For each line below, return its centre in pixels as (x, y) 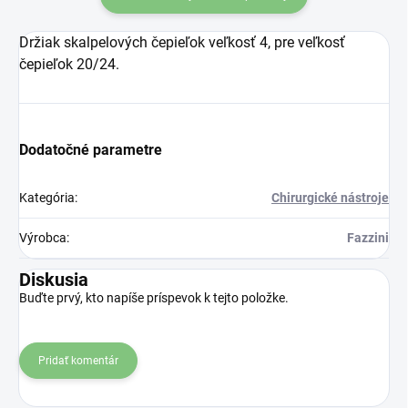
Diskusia (54, 279)
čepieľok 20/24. (69, 64)
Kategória (47, 197)
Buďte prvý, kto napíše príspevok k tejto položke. (154, 297)
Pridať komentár (78, 360)
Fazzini (368, 237)
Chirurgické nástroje (330, 197)
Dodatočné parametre (91, 149)
